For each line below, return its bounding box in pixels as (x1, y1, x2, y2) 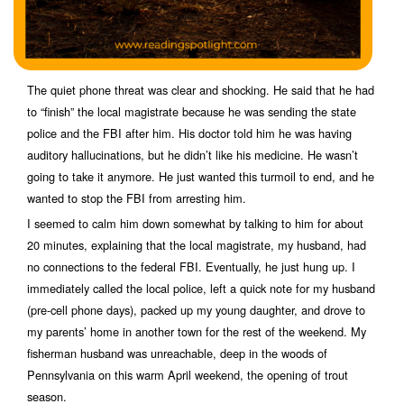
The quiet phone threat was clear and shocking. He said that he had (27, 81, 374, 98)
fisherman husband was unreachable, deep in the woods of (27, 344, 327, 362)
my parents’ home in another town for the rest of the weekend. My (27, 323, 366, 340)
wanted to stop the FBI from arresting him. (27, 189, 246, 207)
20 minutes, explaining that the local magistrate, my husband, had (27, 236, 366, 253)
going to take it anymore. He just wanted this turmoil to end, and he (27, 168, 374, 185)
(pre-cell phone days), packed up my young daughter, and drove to (27, 301, 365, 318)
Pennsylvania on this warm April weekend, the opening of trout (27, 366, 348, 383)
